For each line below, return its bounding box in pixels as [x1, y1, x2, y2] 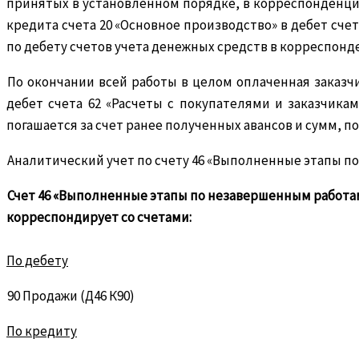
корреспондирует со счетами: [6, 208, 192, 226]
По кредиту [6, 321, 77, 340]
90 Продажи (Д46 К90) [6, 286, 135, 305]
